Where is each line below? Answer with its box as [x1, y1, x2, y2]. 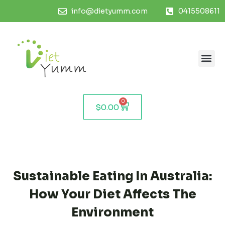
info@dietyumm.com [71, 7, 148, 16]
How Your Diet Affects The [29, 187, 196, 202]
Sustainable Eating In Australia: [13, 169, 212, 184]
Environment [71, 205, 154, 220]
